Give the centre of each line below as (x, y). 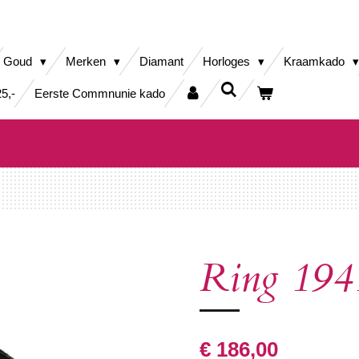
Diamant (161, 61)
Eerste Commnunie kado (100, 93)
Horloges (228, 61)
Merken (87, 61)
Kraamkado (316, 61)
